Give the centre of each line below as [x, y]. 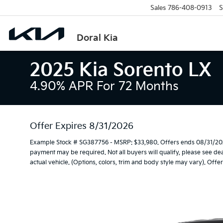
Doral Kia [98, 38]
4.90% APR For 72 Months [104, 86]
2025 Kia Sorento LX [121, 70]
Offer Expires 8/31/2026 [82, 126]
